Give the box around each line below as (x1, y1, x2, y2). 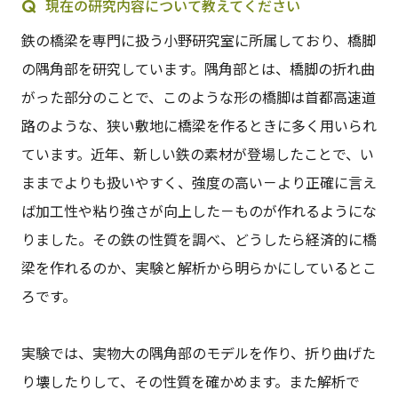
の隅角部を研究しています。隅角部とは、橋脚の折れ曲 (20, 58, 375, 80)
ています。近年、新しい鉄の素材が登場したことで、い (20, 143, 374, 165)
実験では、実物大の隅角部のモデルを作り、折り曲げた (20, 342, 376, 364)
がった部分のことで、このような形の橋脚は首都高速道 (20, 86, 376, 108)
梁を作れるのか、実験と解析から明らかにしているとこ (20, 257, 377, 279)
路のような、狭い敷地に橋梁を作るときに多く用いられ (20, 115, 377, 137)
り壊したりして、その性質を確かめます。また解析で (20, 370, 360, 393)
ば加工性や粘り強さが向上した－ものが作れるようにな (20, 200, 377, 222)
